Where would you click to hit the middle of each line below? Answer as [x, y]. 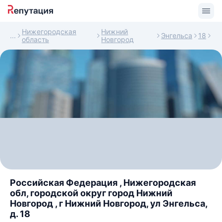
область [35, 39]
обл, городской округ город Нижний [91, 193]
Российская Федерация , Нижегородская [103, 183]
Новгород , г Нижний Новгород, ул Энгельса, [109, 203]
